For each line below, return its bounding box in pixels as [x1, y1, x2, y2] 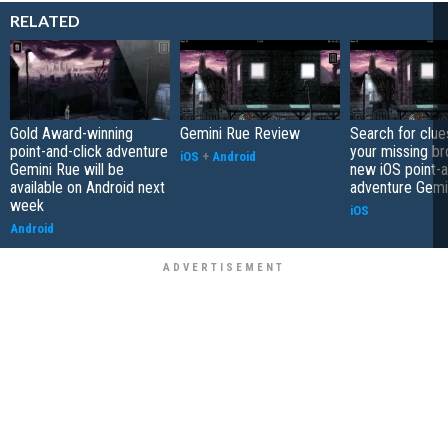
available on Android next [10, 178, 165, 198]
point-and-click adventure [10, 142, 168, 162]
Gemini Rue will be [10, 160, 124, 180]
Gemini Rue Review [180, 124, 300, 144]
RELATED [10, 11, 80, 31]
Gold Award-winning [10, 124, 133, 144]
